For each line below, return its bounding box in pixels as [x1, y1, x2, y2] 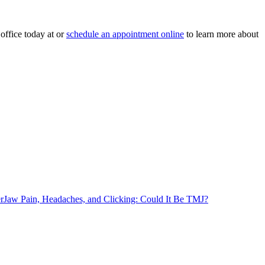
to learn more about [184, 29, 258, 40]
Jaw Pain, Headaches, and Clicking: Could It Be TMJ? [4, 194, 208, 204]
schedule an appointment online [66, 29, 184, 40]
